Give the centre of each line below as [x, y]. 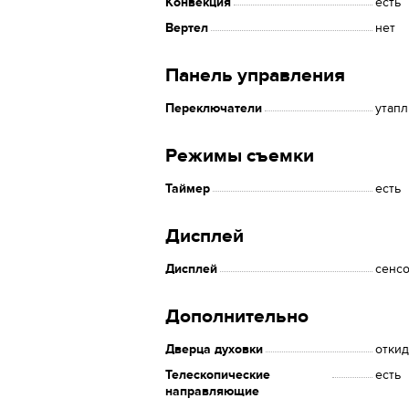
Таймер [188, 189]
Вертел [187, 28]
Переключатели [214, 108]
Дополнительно [237, 316]
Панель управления [255, 75]
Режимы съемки [240, 156]
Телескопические [218, 375]
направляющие [212, 391]
